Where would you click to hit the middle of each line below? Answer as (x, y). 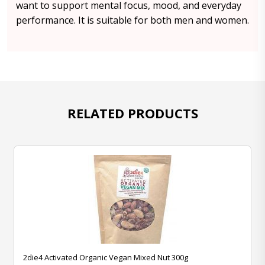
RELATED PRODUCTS (132, 113)
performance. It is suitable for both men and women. (132, 20)
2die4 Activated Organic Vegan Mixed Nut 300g (106, 257)
